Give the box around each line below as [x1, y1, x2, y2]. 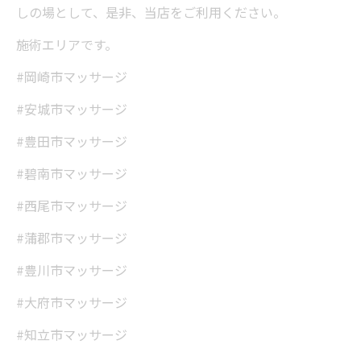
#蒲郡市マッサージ [16, 228, 127, 247]
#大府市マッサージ [16, 293, 127, 312]
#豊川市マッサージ [16, 260, 127, 280]
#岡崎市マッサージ [16, 67, 127, 86]
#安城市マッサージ [16, 99, 127, 118]
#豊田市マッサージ [16, 131, 127, 151]
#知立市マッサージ [16, 325, 127, 344]
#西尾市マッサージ [16, 196, 127, 215]
